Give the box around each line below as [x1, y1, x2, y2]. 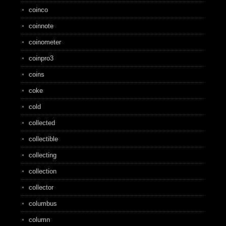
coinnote [28, 22, 53, 30]
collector [28, 184, 53, 191]
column [28, 216, 50, 223]
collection [28, 167, 56, 175]
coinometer [28, 38, 61, 46]
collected [28, 119, 55, 127]
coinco [28, 6, 48, 14]
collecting [28, 151, 56, 159]
